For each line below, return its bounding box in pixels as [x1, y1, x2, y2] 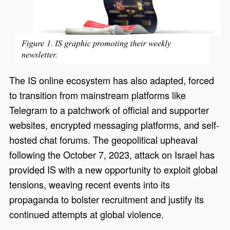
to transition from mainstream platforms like [9, 88, 186, 102]
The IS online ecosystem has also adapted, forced [9, 73, 215, 87]
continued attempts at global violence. [9, 207, 164, 221]
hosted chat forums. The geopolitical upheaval [9, 133, 198, 147]
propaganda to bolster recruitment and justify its [9, 193, 204, 206]
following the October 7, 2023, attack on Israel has [9, 148, 215, 162]
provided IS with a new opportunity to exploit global [9, 163, 218, 177]
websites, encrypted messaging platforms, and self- [9, 118, 220, 132]
